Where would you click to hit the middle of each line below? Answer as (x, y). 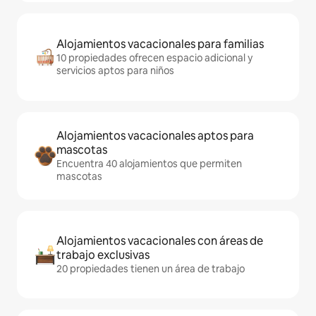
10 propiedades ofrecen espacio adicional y (154, 58)
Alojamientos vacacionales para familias (160, 44)
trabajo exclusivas (103, 255)
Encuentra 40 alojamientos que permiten (149, 164)
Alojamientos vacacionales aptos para (155, 136)
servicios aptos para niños (115, 71)
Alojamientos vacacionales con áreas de (160, 241)
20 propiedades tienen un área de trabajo (151, 269)
